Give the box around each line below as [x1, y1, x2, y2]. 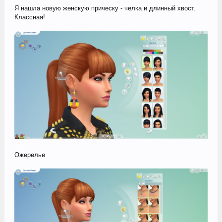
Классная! [14, 13, 45, 21]
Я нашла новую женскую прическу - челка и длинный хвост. [14, 4, 196, 12]
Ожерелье [14, 151, 45, 159]
